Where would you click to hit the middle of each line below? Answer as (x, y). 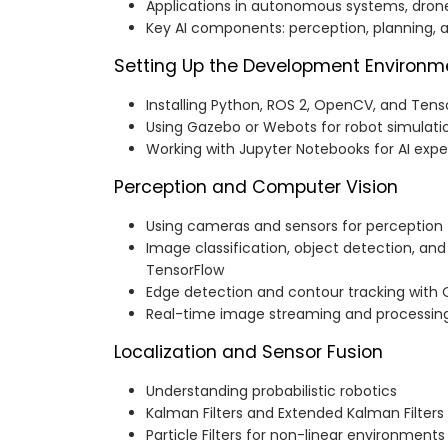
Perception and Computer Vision (256, 187)
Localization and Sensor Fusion (248, 352)
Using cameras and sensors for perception (294, 226)
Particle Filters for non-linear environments (295, 435)
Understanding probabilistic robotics (271, 391)
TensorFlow (185, 270)
